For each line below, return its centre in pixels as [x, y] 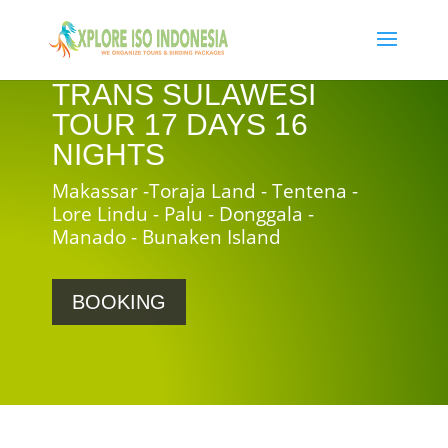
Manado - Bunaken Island [166, 237]
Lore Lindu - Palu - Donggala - [182, 214]
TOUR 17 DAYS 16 [179, 124]
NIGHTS [108, 154]
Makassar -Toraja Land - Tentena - [204, 191]
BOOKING [118, 302]
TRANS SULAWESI [183, 94]
